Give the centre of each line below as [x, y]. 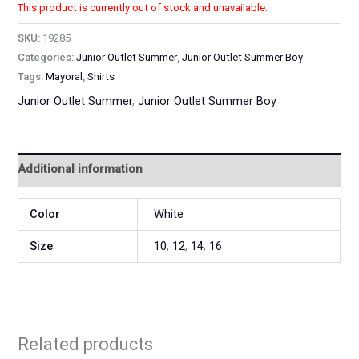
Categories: [47, 58]
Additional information [81, 169]
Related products [86, 345]
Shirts [101, 77]
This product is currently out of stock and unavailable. [143, 8]
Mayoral [65, 77]
